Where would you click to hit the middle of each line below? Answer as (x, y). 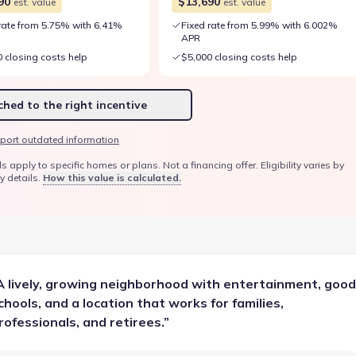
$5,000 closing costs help (239, 57)
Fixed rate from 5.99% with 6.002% (259, 25)
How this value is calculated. (112, 178)
